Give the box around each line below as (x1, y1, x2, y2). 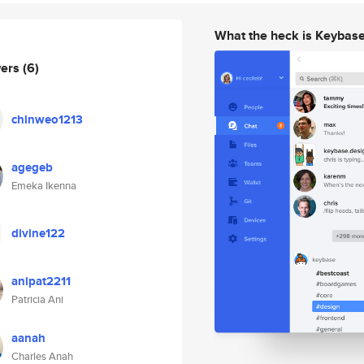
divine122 (11, 224, 65, 242)
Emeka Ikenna (11, 178, 76, 193)
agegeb (11, 158, 53, 176)
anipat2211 (11, 272, 71, 290)
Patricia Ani (11, 292, 63, 307)
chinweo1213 (11, 110, 83, 128)
